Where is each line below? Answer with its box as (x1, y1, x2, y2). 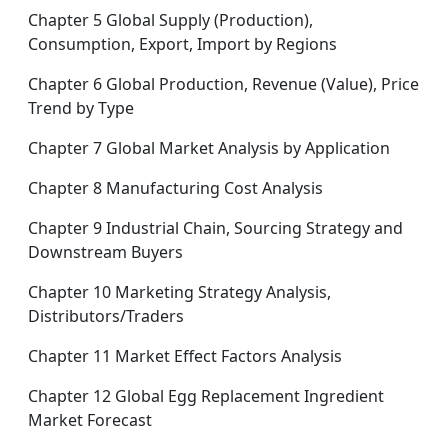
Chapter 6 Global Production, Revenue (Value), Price (28, 73, 419, 95)
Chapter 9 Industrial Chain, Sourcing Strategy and (28, 217, 403, 239)
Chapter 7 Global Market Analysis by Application (28, 137, 390, 159)
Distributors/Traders (28, 305, 184, 327)
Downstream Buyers (28, 241, 183, 263)
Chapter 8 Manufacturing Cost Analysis (28, 177, 323, 199)
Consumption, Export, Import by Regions (28, 33, 337, 55)
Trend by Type (28, 97, 134, 119)
